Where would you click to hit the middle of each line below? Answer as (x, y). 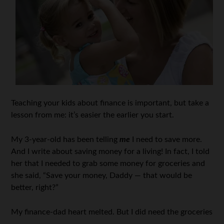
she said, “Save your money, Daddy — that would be (102, 176)
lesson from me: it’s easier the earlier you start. (93, 115)
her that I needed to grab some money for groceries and (108, 164)
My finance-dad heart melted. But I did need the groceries (112, 212)
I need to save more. (166, 140)
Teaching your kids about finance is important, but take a (110, 103)
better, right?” (35, 188)
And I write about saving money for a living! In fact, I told (110, 152)
